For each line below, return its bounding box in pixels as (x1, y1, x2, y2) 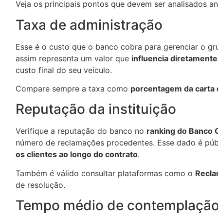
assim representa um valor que (16, 53, 131, 63)
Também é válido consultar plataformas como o (16, 168, 195, 178)
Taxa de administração (16, 16, 163, 33)
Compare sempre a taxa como (16, 84, 130, 94)
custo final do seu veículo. (16, 65, 112, 75)
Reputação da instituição (16, 101, 176, 118)
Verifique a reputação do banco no (16, 126, 146, 136)
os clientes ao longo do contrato (16, 149, 138, 160)
